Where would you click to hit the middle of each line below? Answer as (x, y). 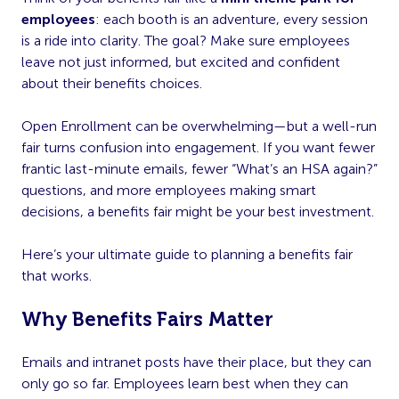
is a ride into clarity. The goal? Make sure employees (186, 40)
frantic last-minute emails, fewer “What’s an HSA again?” (199, 168)
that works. (57, 275)
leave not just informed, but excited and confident (181, 61)
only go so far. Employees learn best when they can (185, 383)
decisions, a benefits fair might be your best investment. (198, 211)
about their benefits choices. (112, 83)
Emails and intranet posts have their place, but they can (196, 362)
